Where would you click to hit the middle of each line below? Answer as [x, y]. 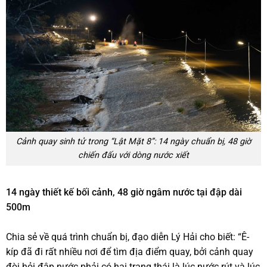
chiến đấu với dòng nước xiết [133, 156]
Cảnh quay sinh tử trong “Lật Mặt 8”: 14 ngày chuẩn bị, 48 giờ [133, 142]
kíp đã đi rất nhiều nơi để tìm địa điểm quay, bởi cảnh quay [130, 252]
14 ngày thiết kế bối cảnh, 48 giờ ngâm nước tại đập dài [124, 193]
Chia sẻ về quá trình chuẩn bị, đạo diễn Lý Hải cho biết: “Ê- [128, 237]
